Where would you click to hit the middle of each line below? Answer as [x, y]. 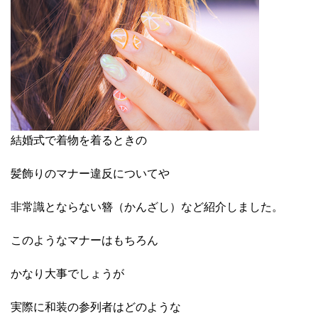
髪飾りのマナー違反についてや [90, 173]
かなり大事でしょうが [67, 273]
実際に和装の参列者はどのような [96, 307]
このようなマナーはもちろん [84, 240]
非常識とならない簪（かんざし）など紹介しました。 [147, 207]
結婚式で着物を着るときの [79, 140]
